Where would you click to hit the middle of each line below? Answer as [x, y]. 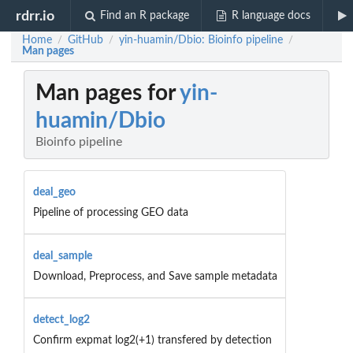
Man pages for [108, 93]
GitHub [85, 40]
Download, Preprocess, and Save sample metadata [155, 276]
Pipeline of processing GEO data [110, 212]
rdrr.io [35, 16]
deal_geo [54, 192]
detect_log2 [61, 320]
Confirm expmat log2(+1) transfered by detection [152, 340]
